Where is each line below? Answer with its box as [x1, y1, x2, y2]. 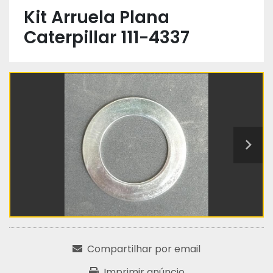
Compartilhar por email [87, 242, 200, 257]
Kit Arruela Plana [24, 5, 169, 29]
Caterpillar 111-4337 [24, 26, 190, 49]
